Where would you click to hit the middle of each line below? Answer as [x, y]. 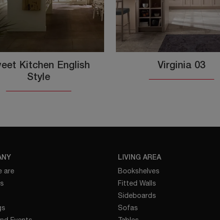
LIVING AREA [139, 158]
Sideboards [137, 195]
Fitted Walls [137, 183]
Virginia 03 [181, 66]
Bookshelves [138, 171]
